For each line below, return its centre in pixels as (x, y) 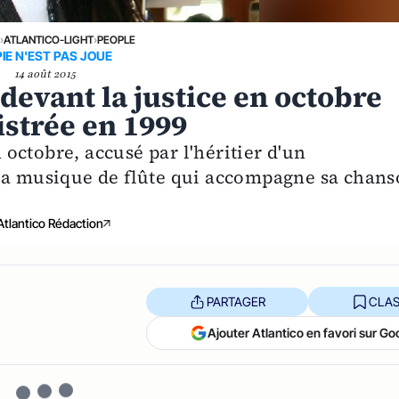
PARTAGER (236, 301)
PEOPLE (116, 40)
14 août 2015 (45, 74)
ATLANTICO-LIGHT (48, 40)
